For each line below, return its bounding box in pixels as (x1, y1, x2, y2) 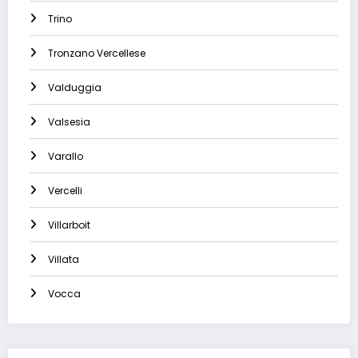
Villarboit (48, 218, 90, 233)
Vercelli (48, 184, 82, 198)
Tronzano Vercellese (48, 46, 145, 61)
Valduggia (48, 81, 101, 95)
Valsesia (48, 115, 90, 129)
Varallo (48, 149, 83, 164)
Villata (48, 253, 79, 267)
